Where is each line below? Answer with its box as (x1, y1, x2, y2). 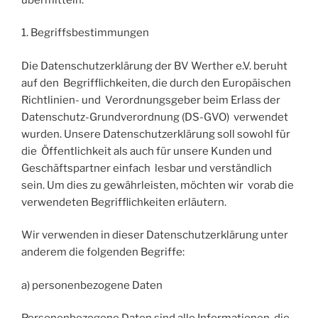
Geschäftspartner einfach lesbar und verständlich (21, 161, 272, 175)
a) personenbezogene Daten (21, 278, 163, 292)
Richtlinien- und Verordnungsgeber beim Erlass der (21, 93, 280, 106)
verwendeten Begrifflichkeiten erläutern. (21, 195, 226, 209)
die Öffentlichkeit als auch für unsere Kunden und (21, 144, 272, 158)
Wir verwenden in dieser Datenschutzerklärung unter (21, 229, 288, 242)
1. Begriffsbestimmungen (21, 26, 149, 40)
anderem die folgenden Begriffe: (21, 246, 185, 259)
